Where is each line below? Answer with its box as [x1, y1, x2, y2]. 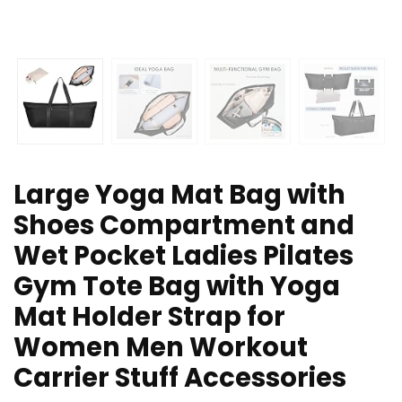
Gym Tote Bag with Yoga [13, 268, 340, 305]
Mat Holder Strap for [13, 299, 285, 336]
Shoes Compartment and [13, 207, 354, 244]
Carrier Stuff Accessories [13, 360, 346, 397]
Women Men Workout [13, 329, 308, 366]
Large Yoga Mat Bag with [13, 177, 345, 214]
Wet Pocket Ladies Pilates [13, 238, 354, 275]
